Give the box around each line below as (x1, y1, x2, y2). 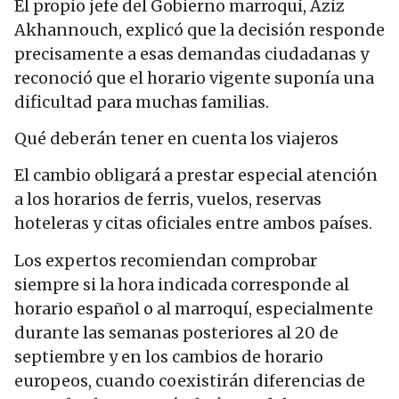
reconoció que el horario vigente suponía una (14, 67, 374, 88)
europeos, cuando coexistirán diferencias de (14, 370, 365, 391)
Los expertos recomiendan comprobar (14, 249, 317, 271)
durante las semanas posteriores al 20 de (14, 322, 338, 343)
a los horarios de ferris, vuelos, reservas (14, 189, 322, 210)
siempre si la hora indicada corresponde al (14, 273, 349, 295)
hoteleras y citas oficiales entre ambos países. (14, 213, 372, 234)
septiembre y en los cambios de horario (14, 346, 323, 367)
